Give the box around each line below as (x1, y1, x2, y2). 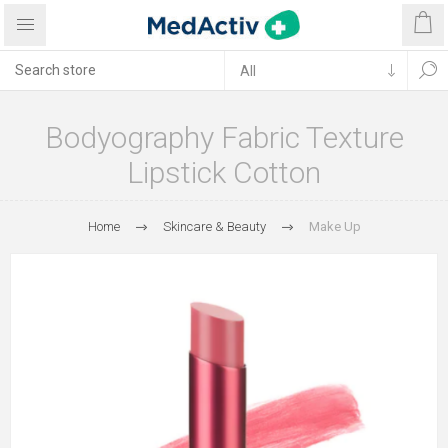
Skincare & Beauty (162, 219, 266, 234)
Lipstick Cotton (127, 155, 321, 190)
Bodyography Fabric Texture (44, 120, 404, 155)
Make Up (308, 219, 361, 234)
